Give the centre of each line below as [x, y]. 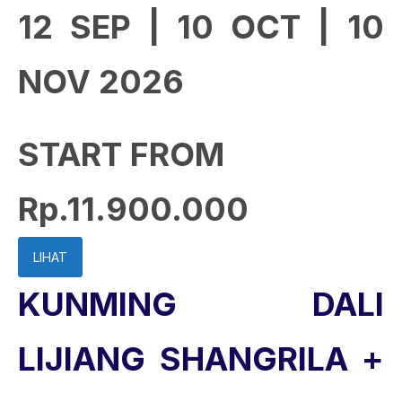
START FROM [121, 154]
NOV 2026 [101, 82]
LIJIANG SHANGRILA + [201, 359]
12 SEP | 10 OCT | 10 [201, 27]
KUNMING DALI [201, 304]
